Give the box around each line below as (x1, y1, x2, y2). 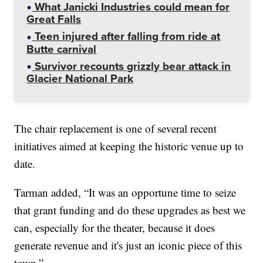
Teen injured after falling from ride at (32, 28, 221, 45)
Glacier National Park (26, 70, 134, 87)
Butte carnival (26, 40, 97, 58)
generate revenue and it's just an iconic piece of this (14, 238, 242, 253)
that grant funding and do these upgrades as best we (14, 203, 246, 218)
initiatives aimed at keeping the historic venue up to (14, 139, 244, 154)
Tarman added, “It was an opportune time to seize (14, 185, 237, 200)
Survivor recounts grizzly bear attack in (32, 57, 231, 75)
